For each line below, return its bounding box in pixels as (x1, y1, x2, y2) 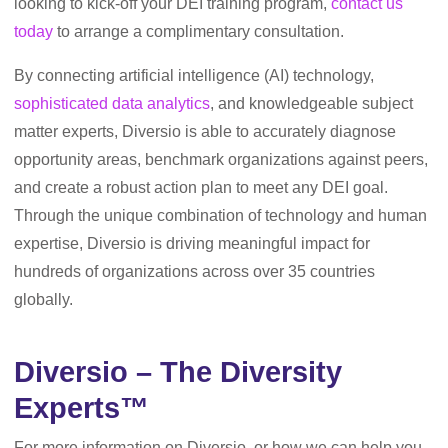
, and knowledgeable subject (210, 95, 413, 112)
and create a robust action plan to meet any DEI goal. (14, 179, 388, 196)
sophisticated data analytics (14, 95, 210, 112)
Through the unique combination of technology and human (14, 207, 427, 224)
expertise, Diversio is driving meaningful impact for (14, 235, 370, 252)
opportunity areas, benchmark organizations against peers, (14, 151, 428, 168)
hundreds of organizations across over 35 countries (14, 263, 375, 280)
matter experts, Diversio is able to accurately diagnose (14, 123, 396, 140)
